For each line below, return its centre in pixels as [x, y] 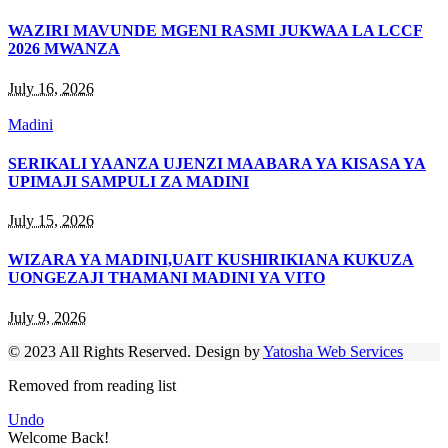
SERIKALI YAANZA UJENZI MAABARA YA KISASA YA [217, 163]
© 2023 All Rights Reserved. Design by [135, 351]
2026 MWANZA [64, 49]
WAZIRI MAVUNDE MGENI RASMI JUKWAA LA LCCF [215, 31]
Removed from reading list [92, 385]
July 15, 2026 [51, 221]
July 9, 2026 [47, 317]
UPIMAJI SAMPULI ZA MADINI [128, 181]
